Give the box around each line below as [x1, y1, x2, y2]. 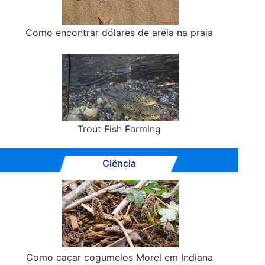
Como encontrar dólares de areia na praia [25, 27, 214, 39]
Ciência [102, 157, 137, 170]
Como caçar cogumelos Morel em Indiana [25, 251, 213, 264]
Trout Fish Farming [77, 123, 161, 135]
